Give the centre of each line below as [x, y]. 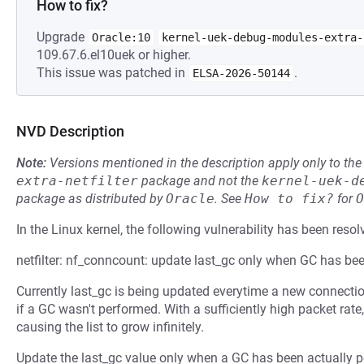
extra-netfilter [77, 181]
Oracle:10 [121, 37]
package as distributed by [91, 199]
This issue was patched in [113, 73]
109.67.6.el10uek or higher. [114, 55]
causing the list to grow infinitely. [110, 327]
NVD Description [70, 131]
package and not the [200, 181]
